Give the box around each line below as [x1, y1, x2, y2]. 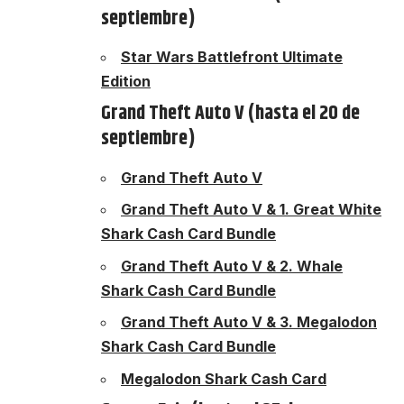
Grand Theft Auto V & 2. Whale [121, 256, 343, 275]
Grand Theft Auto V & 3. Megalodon [121, 313, 377, 332]
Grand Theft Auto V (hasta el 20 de [101, 98, 360, 130]
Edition [101, 71, 151, 90]
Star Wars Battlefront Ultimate [121, 47, 343, 66]
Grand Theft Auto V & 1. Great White [121, 200, 381, 219]
